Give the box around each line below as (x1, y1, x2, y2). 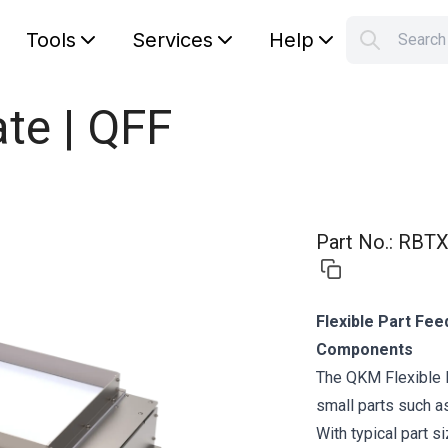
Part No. (316, 230, 389, 254)
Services (132, 28, 214, 52)
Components (316, 340, 413, 359)
